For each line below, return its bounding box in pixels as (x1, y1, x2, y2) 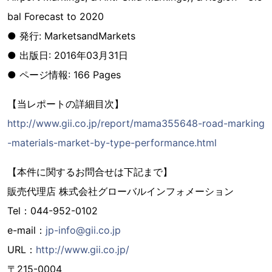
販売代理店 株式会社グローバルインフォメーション (7, 185, 234, 197)
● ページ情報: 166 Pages (7, 69, 121, 81)
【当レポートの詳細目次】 (7, 98, 124, 110)
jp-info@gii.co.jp (46, 224, 121, 236)
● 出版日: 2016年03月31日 (7, 49, 128, 61)
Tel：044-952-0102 (7, 205, 98, 217)
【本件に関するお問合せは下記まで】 (7, 166, 172, 178)
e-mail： (7, 224, 46, 236)
